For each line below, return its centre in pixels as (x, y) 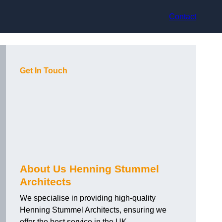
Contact (183, 16)
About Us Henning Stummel (89, 169)
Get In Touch (44, 71)
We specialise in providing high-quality (88, 198)
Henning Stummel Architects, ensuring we (93, 210)
